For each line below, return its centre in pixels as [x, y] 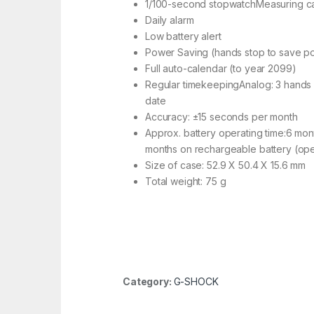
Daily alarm [170, 20]
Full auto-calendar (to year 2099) [221, 69]
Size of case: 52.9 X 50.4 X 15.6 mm [226, 165]
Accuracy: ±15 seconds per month [221, 117]
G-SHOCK [196, 282]
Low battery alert [183, 36]
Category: [148, 282]
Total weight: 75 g [186, 182]
